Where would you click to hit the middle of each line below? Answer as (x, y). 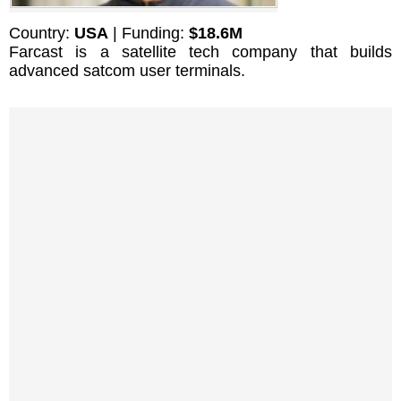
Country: (42, 33)
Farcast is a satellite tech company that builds (200, 51)
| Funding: (149, 33)
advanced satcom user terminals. (127, 70)
